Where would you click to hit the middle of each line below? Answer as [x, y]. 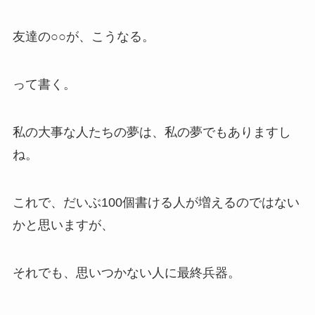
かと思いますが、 [63, 225]
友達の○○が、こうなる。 [83, 37]
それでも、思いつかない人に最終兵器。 [126, 272]
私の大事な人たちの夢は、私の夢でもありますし [152, 133]
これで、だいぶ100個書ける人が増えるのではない [156, 202]
